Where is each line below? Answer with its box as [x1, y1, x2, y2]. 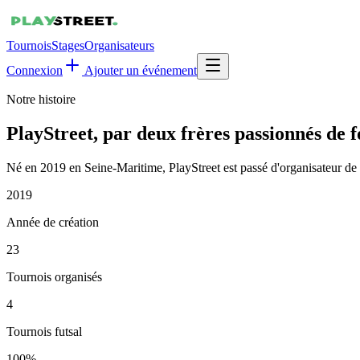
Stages [51, 39, 84, 52]
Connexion [6, 63, 63, 77]
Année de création [6, 215, 99, 229]
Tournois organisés [6, 269, 102, 284]
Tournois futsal [6, 324, 82, 338]
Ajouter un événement [82, 63, 197, 77]
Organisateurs [84, 39, 154, 52]
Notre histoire [6, 92, 76, 106]
